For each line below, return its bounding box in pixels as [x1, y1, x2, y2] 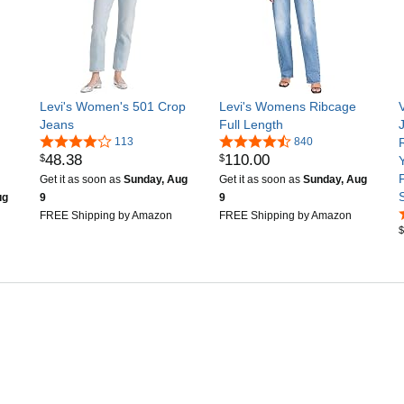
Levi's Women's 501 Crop [40, 98, 186, 114]
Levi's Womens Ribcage [219, 98, 356, 114]
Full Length [219, 116, 283, 132]
